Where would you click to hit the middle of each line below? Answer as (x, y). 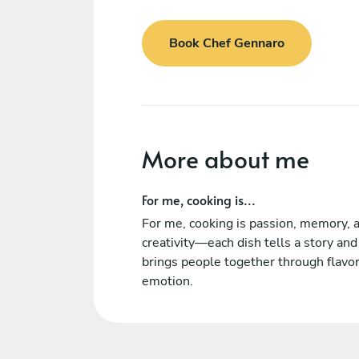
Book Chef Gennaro (227, 44)
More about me (226, 158)
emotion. (167, 281)
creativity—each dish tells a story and (250, 242)
